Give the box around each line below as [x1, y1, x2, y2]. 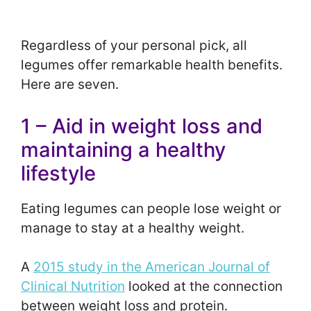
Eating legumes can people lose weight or [21, 200, 281, 217]
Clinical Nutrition [21, 278, 125, 295]
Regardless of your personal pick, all [21, 37, 247, 54]
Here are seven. [21, 76, 119, 93]
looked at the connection [125, 278, 283, 295]
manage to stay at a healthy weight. [21, 219, 244, 236]
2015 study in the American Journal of [33, 259, 270, 276]
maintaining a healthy [21, 137, 226, 162]
